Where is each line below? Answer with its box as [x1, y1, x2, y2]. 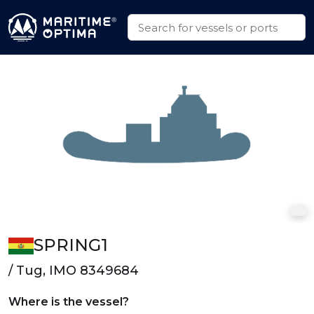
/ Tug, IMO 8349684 [8, 263, 139, 278]
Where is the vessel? [8, 295, 129, 308]
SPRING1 [33, 235, 108, 255]
